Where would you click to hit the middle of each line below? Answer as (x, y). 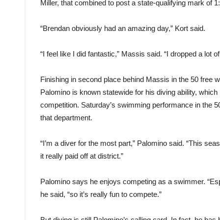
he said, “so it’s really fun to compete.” (101, 194)
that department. (66, 118)
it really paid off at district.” (82, 156)
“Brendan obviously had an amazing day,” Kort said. (123, 28)
